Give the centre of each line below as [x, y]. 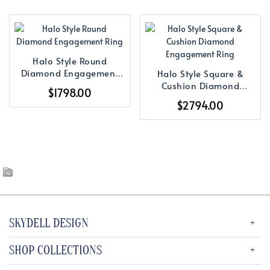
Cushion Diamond [200, 85]
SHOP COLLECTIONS [55, 250]
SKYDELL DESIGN [49, 223]
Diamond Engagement [70, 72]
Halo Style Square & [200, 73]
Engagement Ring [200, 97]
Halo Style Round [70, 60]
